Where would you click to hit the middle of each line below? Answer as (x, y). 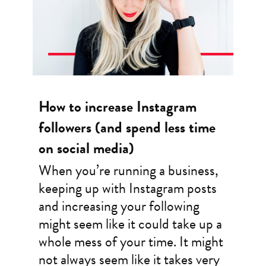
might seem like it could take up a (130, 224)
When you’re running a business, (128, 171)
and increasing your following (119, 206)
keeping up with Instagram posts (127, 189)
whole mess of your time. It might (131, 242)
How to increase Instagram (117, 107)
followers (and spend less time (127, 128)
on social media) (86, 148)
